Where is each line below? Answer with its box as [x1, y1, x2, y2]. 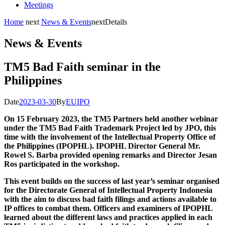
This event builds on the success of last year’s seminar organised [4, 176, 219, 185]
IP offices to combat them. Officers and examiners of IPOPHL [4, 203, 212, 212]
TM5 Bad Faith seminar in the [4, 60, 161, 73]
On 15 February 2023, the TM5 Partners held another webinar [4, 114, 218, 123]
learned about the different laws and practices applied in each [4, 212, 212, 221]
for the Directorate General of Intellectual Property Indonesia [4, 185, 212, 194]
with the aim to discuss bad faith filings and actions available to [4, 194, 216, 203]
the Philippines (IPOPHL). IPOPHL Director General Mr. [4, 141, 200, 150]
